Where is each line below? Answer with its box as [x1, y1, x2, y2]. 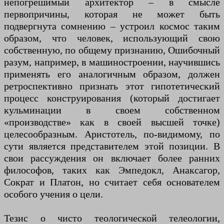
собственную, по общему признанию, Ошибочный [4, 44, 220, 56]
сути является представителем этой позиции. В [4, 140, 220, 152]
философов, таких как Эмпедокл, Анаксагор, [4, 164, 220, 176]
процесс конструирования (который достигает [4, 92, 220, 104]
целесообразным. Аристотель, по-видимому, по [4, 128, 220, 140]
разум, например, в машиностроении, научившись [4, 56, 220, 68]
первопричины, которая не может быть [4, 8, 220, 20]
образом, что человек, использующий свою [4, 32, 220, 44]
